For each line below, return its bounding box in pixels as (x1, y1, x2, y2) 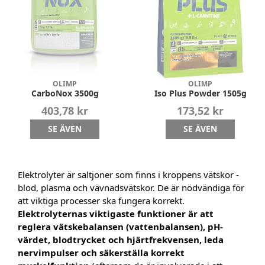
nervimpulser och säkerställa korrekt (18, 248, 185, 257)
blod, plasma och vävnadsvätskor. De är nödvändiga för (18, 183, 244, 192)
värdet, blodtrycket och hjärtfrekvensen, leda (18, 235, 224, 244)
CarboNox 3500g (31, 89, 99, 98)
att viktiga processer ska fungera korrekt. (18, 196, 185, 205)
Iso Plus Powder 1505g (154, 89, 247, 98)
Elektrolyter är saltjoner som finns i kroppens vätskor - (18, 170, 239, 179)
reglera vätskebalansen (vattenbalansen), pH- (18, 222, 223, 231)
